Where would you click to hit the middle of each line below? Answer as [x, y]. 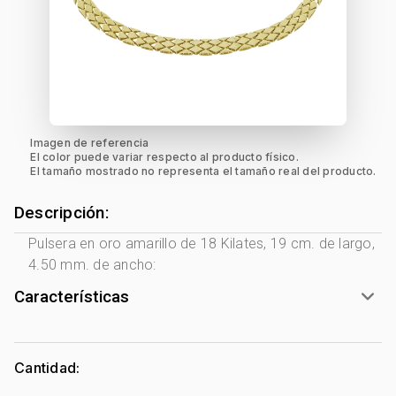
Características [72, 297]
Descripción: [61, 213]
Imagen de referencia [90, 143]
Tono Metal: [68, 358]
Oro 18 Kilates [123, 378]
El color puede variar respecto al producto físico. [164, 157]
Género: [55, 339]
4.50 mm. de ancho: [92, 265]
